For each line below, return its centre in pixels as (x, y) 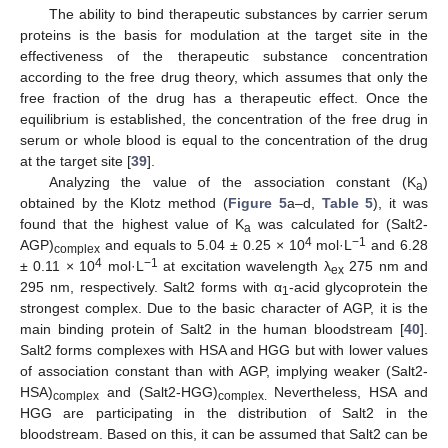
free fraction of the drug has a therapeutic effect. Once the (224, 98)
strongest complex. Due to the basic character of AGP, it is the (224, 308)
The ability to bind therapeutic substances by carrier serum (238, 14)
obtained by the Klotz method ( (124, 203)
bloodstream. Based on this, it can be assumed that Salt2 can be (224, 434)
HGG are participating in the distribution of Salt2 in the (224, 413)
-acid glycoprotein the (358, 287)
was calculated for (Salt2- (340, 224)
